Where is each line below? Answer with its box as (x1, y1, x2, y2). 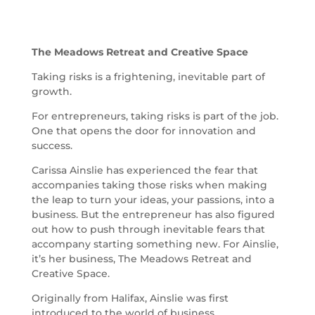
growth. (31, 85, 72, 98)
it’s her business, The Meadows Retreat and (31, 252, 252, 266)
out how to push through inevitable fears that (31, 223, 265, 236)
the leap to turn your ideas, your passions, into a (31, 193, 274, 207)
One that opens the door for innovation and (31, 124, 256, 138)
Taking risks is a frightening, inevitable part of (31, 70, 265, 84)
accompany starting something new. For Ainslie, (31, 238, 278, 251)
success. (31, 139, 72, 153)
